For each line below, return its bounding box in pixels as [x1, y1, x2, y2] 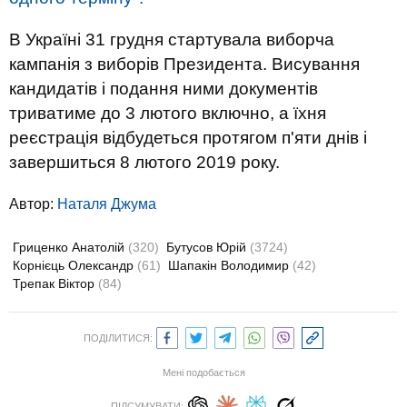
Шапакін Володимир [168, 258, 293, 273]
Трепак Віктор [13, 276, 98, 291]
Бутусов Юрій [166, 240, 250, 254]
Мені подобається [162, 367, 245, 378]
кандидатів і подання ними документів [9, 79, 318, 98]
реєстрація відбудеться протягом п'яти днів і [9, 128, 367, 147]
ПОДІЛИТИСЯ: [84, 333, 153, 343]
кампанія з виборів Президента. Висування [9, 55, 360, 74]
